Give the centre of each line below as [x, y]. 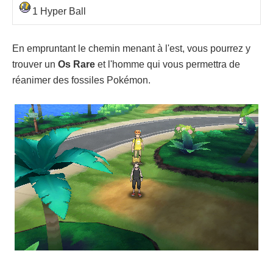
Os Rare [76, 64]
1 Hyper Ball [59, 11]
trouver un [35, 64]
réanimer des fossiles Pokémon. [83, 80]
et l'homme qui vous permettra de [168, 64]
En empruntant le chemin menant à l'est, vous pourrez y [131, 48]
